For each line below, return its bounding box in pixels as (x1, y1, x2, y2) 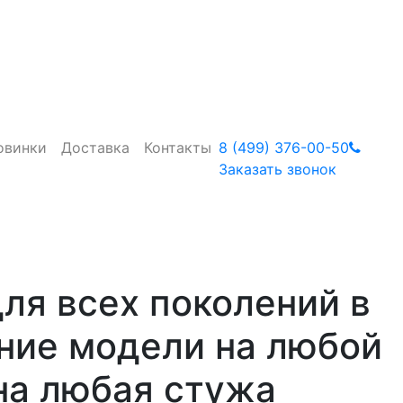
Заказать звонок (219, 160, 337, 178)
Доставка (61, 139, 130, 157)
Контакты (144, 139, 212, 157)
